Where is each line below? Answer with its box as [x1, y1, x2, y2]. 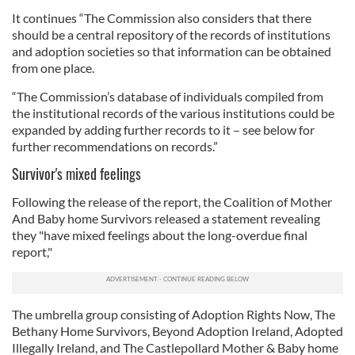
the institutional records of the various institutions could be [12, 105, 334, 120]
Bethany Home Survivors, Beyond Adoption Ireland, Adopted [12, 323, 343, 338]
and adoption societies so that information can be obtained [12, 43, 331, 59]
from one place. [12, 59, 94, 75]
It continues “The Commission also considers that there [12, 10, 311, 25]
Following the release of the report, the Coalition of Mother [12, 193, 332, 209]
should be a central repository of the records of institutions [12, 26, 330, 42]
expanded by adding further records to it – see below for [12, 121, 315, 137]
